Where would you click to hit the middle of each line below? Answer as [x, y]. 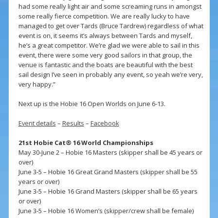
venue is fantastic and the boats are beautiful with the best [105, 65]
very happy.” [37, 84]
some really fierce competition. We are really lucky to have [104, 16]
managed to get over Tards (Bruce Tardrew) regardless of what [111, 26]
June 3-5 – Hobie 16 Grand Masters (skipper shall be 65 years [108, 191]
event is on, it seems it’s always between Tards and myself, [105, 36]
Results [73, 123]
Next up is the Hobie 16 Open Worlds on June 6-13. [92, 104]
